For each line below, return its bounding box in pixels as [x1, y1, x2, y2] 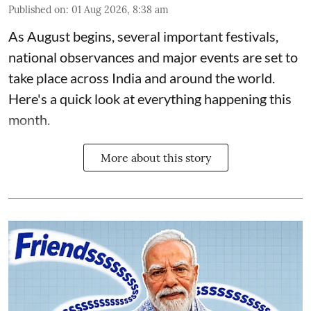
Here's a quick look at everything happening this [8, 90, 292, 107]
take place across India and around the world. [8, 69, 275, 86]
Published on [8, 3, 66, 16]
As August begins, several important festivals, [8, 27, 278, 44]
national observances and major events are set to [8, 48, 298, 65]
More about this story [100, 150, 211, 165]
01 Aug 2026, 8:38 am [72, 3, 169, 16]
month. [8, 110, 50, 128]
